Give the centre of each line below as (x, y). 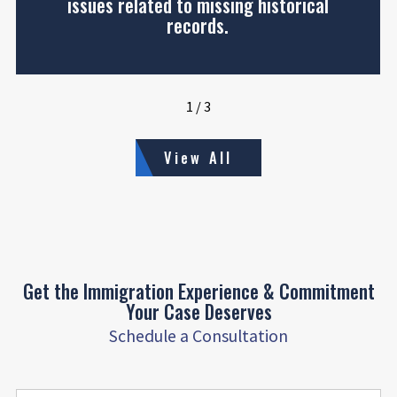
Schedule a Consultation (198, 336)
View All (198, 158)
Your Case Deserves (198, 312)
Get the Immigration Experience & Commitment (198, 292)
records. (198, 25)
